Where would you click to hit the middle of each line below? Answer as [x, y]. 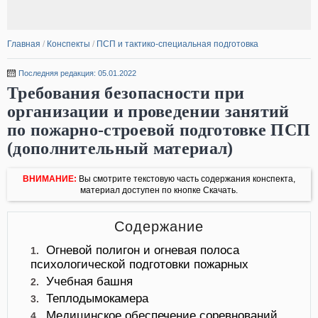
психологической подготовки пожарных [139, 264]
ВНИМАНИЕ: [50, 179]
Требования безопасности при [126, 93]
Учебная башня [89, 281]
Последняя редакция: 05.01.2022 [77, 73]
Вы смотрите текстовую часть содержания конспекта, [186, 179]
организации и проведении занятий [148, 111]
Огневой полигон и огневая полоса [143, 250]
